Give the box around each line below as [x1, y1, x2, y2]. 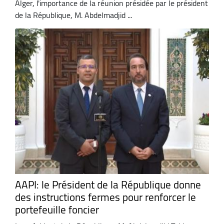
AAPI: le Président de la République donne [15, 174, 201, 194]
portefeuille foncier [15, 199, 99, 219]
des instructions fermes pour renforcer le [15, 187, 196, 207]
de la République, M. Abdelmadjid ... [15, 7, 132, 23]
